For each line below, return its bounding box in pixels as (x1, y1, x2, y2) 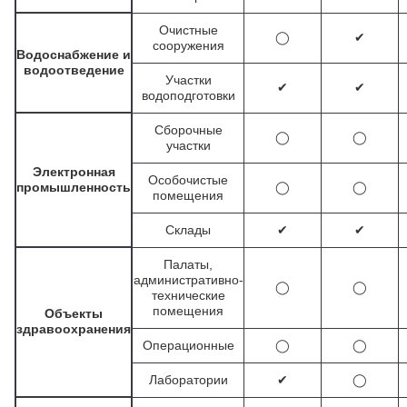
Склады (165, 223, 211, 237)
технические (151, 288, 225, 303)
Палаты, (164, 257, 213, 272)
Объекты (45, 306, 103, 321)
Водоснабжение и (16, 47, 131, 62)
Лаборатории (148, 372, 228, 387)
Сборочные (154, 123, 223, 137)
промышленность (16, 180, 131, 194)
